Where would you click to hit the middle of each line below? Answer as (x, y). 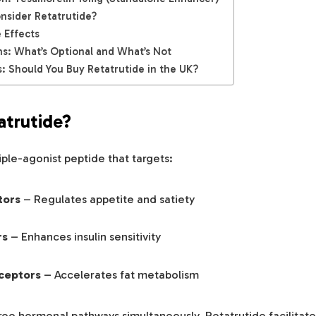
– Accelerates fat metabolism (120, 274)
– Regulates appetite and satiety (108, 199)
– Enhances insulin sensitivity (84, 237)
